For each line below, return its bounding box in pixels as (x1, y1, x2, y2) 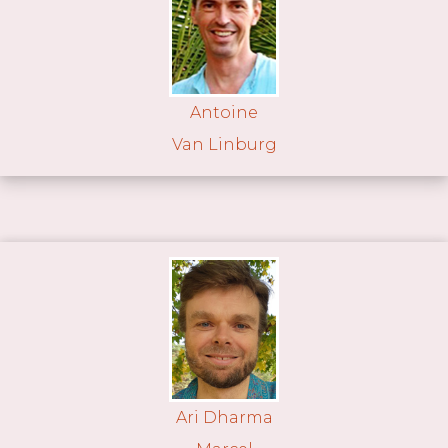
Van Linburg (171, 135, 277, 155)
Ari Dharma (175, 407, 273, 427)
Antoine (190, 103, 258, 123)
